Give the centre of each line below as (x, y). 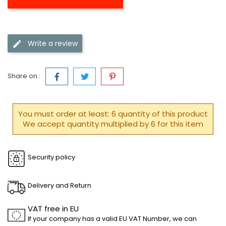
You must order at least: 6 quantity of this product (113, 114)
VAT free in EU (53, 209)
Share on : (24, 76)
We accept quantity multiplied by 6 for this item (113, 124)
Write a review (53, 43)
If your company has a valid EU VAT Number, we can (112, 219)
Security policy (51, 157)
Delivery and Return (60, 185)
